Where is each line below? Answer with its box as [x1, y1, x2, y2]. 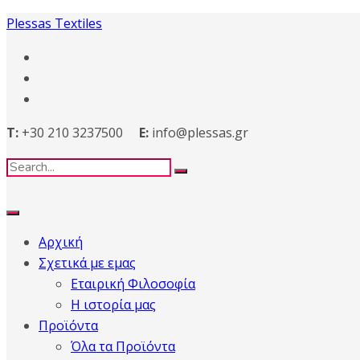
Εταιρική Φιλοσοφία [71, 275, 195, 292]
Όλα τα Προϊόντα [71, 337, 175, 355]
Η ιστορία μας [71, 296, 156, 313]
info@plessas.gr [149, 124, 248, 141]
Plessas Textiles [6, 14, 102, 32]
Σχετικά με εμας [39, 254, 136, 272]
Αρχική [39, 233, 83, 251]
